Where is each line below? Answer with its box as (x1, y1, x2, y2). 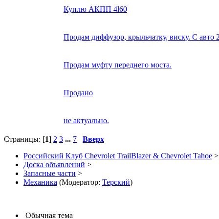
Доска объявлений (23, 160, 85, 169)
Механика (23, 178, 57, 187)
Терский (102, 178, 130, 187)
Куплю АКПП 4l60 (64, 5, 127, 14)
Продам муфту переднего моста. (64, 61, 172, 69)
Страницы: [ (4, 135, 45, 144)
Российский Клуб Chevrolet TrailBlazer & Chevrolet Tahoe (23, 152, 212, 160)
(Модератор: (57, 178, 102, 187)
